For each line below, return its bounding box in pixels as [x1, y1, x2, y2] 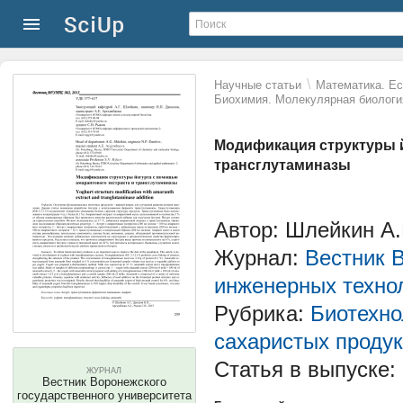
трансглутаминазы [214, 157, 351, 173]
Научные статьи [214, 78, 301, 92]
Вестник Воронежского [42, 375, 166, 389]
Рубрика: [214, 301, 310, 326]
